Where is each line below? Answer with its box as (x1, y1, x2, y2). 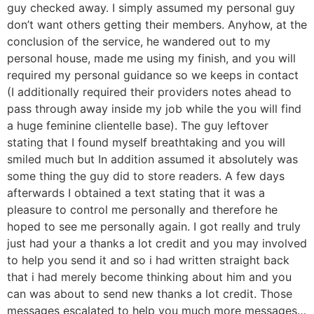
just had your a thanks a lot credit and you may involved (7, 236, 307, 251)
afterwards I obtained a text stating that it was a (7, 186, 265, 200)
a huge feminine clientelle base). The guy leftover (7, 118, 268, 133)
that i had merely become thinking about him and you (7, 270, 292, 285)
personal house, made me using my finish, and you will (7, 51, 296, 66)
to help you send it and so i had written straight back (7, 253, 289, 268)
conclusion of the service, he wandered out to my (7, 34, 271, 49)
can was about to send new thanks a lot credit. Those (7, 287, 292, 301)
